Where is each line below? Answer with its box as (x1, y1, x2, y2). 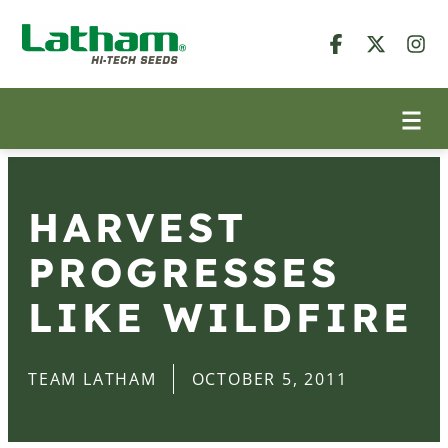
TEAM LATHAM (28, 368, 157, 390)
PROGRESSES (28, 247, 340, 297)
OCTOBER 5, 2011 (191, 368, 348, 390)
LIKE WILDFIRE (28, 292, 413, 342)
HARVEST (28, 202, 247, 252)
